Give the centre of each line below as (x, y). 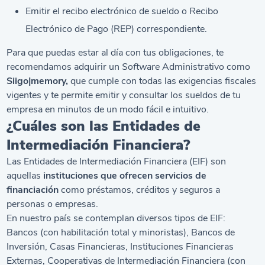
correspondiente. (171, 29)
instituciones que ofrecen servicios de (124, 175)
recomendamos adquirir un (64, 67)
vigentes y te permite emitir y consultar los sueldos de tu (124, 95)
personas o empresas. (53, 204)
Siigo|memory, (38, 81)
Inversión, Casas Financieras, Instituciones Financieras (120, 246)
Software (141, 67)
